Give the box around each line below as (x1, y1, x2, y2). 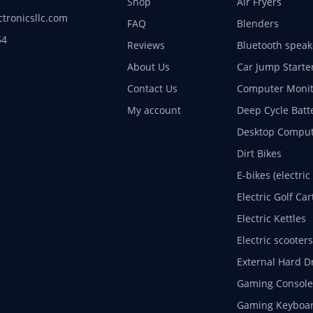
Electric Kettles (236, 211, 306, 225)
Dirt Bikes (236, 146, 282, 160)
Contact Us (126, 81, 177, 95)
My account (126, 103, 181, 117)
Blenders (236, 16, 279, 30)
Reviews (126, 38, 165, 52)
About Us (126, 59, 170, 73)
